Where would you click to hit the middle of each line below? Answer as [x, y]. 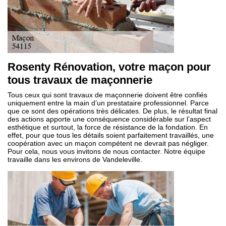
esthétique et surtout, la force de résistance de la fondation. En [108, 127]
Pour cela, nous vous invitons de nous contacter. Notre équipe [106, 151]
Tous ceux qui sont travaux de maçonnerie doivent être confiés [107, 95]
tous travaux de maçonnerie [80, 80]
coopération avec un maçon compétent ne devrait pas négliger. [108, 143]
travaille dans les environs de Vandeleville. [75, 159]
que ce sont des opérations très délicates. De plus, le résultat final [112, 111]
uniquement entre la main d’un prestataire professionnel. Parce [108, 103]
